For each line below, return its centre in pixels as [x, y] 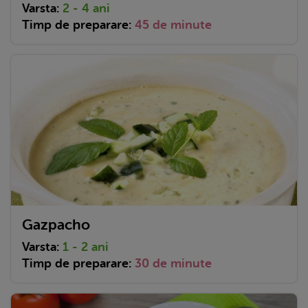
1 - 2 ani [86, 246]
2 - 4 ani [86, 9]
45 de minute [173, 25]
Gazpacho [56, 224]
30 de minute [173, 263]
